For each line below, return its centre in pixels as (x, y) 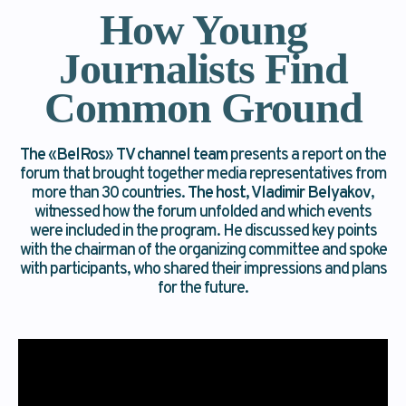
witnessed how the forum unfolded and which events (203, 213)
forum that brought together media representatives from (203, 174)
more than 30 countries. (110, 193)
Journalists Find (203, 68)
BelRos (81, 155)
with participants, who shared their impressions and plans (203, 270)
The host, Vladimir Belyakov (279, 193)
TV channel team (170, 155)
